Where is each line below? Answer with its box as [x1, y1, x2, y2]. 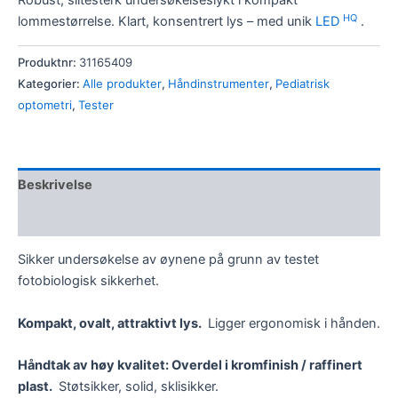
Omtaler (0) [18, 211, 91, 227]
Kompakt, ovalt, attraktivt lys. [18, 314, 204, 331]
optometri [18, 98, 72, 113]
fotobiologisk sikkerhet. [18, 273, 159, 290]
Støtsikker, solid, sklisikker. [55, 378, 219, 395]
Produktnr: [18, 55, 79, 70]
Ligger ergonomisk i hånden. [204, 314, 380, 331]
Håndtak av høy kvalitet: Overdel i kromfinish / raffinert [18, 357, 362, 374]
